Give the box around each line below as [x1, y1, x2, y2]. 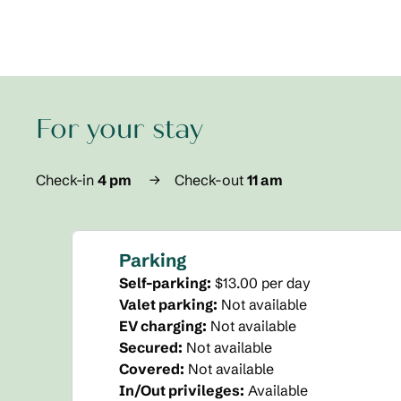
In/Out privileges [119, 381, 240, 399]
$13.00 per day [215, 274, 311, 292]
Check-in [36, 171, 94, 189]
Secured [119, 338, 178, 356]
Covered [119, 360, 180, 378]
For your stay [36, 113, 203, 145]
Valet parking [119, 295, 213, 313]
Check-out [175, 171, 243, 189]
